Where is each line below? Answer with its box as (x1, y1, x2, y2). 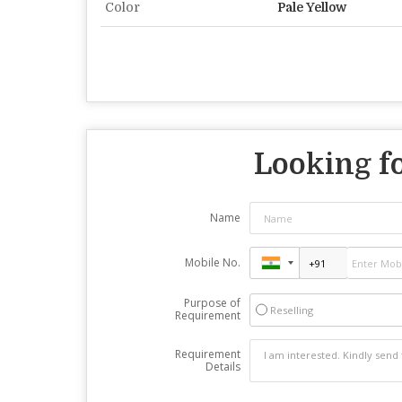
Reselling (269, 303, 313, 318)
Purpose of (183, 295, 240, 311)
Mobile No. (184, 255, 240, 271)
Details (205, 359, 240, 375)
